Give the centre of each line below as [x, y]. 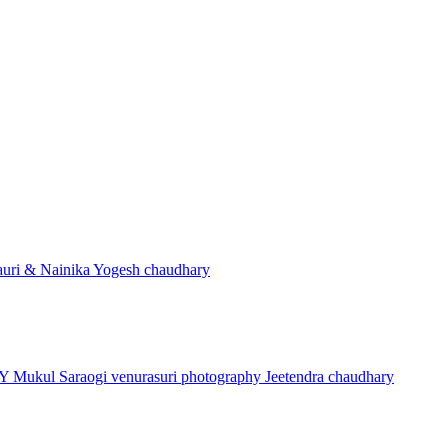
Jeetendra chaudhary [329, 376]
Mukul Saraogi [62, 376]
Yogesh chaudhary [151, 270]
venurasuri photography [188, 376]
